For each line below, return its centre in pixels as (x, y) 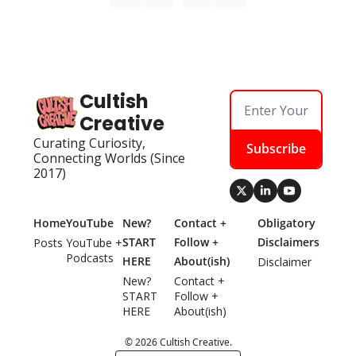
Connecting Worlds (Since (109, 159)
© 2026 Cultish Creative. (178, 342)
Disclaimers (289, 242)
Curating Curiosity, (89, 143)
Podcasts (90, 258)
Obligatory (287, 223)
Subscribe (277, 149)
